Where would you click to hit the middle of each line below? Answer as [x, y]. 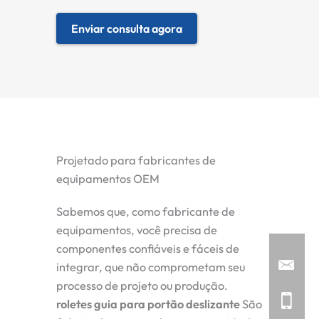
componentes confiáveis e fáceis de [148, 248]
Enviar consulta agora [127, 28]
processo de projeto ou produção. [142, 285]
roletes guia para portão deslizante [148, 304]
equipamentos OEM [108, 178]
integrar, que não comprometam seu [151, 267]
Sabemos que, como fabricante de [146, 211]
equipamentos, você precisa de [137, 230]
